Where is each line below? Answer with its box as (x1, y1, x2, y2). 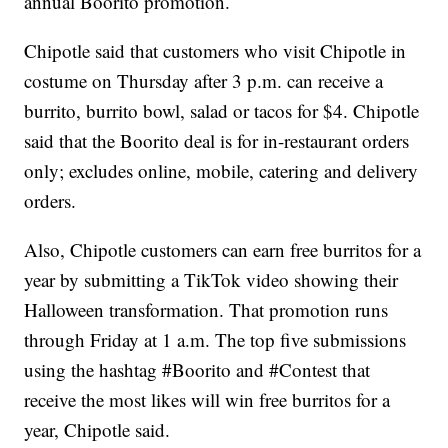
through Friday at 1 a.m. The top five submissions (24, 327, 407, 353)
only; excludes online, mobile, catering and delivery (24, 158, 419, 184)
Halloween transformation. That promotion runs (24, 297, 389, 323)
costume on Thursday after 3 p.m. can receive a (24, 68, 384, 94)
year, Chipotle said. (24, 417, 171, 443)
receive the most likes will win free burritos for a (24, 387, 391, 413)
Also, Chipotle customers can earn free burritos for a (24, 237, 422, 263)
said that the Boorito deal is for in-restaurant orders (24, 128, 410, 154)
